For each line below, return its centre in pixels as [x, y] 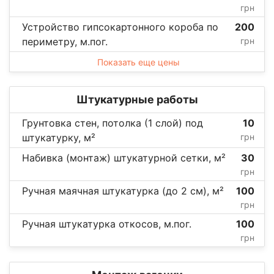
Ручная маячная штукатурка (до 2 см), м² [123, 191]
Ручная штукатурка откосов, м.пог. [107, 224]
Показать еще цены [138, 62]
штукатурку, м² [59, 137]
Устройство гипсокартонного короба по [120, 27]
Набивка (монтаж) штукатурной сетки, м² [124, 157]
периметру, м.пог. [65, 41]
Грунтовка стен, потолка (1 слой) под [113, 123]
